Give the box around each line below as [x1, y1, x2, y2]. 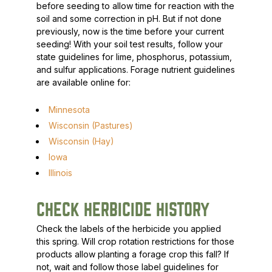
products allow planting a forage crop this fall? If [36, 249, 229, 259]
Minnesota [48, 104, 90, 115]
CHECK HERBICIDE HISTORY [36, 201, 209, 219]
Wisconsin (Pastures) [48, 120, 133, 131]
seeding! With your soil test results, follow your [36, 39, 223, 49]
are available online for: [36, 77, 131, 87]
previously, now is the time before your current [36, 26, 224, 36]
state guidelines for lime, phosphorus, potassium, [36, 52, 232, 62]
